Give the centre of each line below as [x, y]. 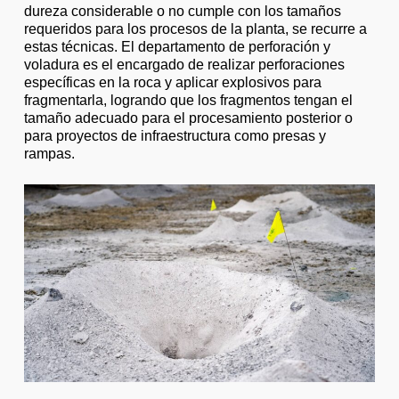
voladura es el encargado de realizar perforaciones [184, 65]
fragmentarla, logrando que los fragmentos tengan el [188, 100]
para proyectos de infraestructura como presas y [175, 136]
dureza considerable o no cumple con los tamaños [182, 11]
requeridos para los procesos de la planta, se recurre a [195, 29]
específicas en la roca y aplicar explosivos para [172, 82]
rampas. [49, 154]
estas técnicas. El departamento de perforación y [177, 47]
